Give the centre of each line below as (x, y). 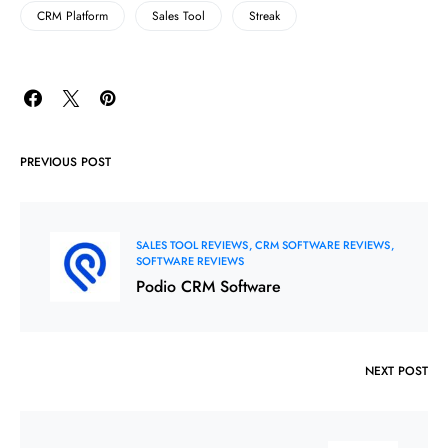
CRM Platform (72, 15)
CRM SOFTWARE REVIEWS (322, 244)
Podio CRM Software (208, 286)
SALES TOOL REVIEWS (192, 244)
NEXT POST (396, 370)
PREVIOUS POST (65, 161)
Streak (264, 15)
